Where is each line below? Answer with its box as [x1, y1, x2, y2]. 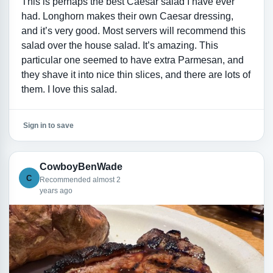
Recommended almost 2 [39, 175, 121, 185]
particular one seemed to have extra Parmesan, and [21, 55, 244, 66]
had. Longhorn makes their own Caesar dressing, [21, 11, 233, 22]
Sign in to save [23, 121, 74, 130]
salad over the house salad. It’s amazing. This [21, 40, 218, 51]
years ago [39, 186, 73, 196]
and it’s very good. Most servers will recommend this [21, 26, 246, 37]
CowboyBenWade [39, 161, 122, 172]
